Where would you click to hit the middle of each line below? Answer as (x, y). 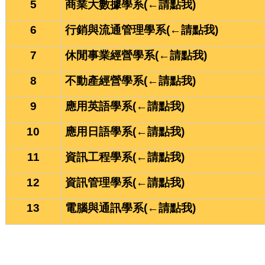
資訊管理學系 (99, 182)
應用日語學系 (99, 132)
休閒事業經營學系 (110, 55)
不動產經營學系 (104, 81)
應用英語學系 (99, 106)
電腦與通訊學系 (104, 208)
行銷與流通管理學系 (116, 30)
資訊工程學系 (99, 157)
